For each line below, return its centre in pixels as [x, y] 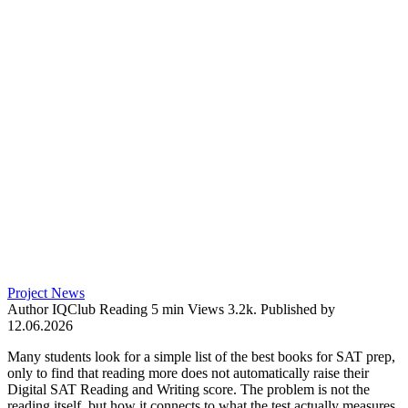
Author [28, 309]
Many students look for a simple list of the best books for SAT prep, [201, 356]
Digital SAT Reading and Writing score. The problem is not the [189, 389]
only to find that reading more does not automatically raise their [188, 372]
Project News [46, 292]
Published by [298, 309]
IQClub [72, 309]
